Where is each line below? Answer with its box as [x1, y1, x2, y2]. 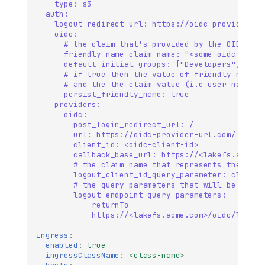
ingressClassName [45, 250, 120, 260]
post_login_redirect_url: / [73, 119, 194, 130]
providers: [54, 99, 101, 109]
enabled [45, 240, 78, 250]
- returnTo [82, 199, 129, 210]
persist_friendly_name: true [64, 89, 190, 99]
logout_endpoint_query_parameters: [73, 189, 227, 200]
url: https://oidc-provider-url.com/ [73, 129, 241, 140]
